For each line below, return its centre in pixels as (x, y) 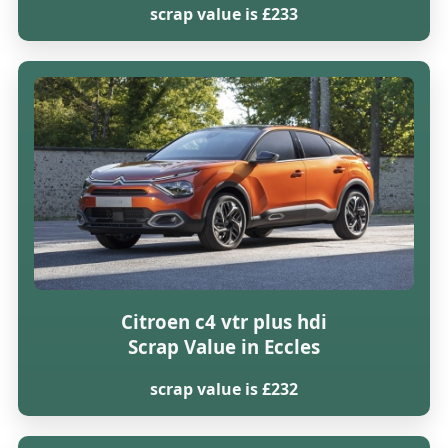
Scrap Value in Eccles (223, 347)
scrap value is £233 (223, 14)
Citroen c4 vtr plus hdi (223, 322)
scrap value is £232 (223, 388)
